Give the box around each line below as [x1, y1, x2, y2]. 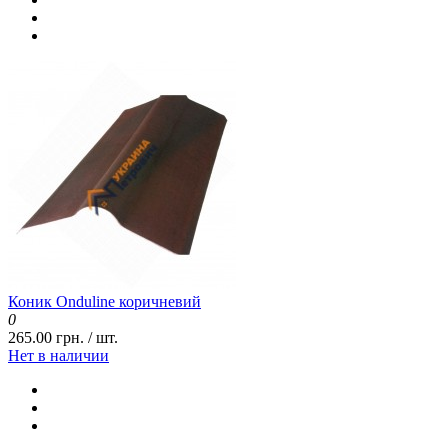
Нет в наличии [8, 347, 109, 365]
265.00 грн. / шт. [8, 329, 118, 347]
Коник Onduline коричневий [8, 293, 201, 311]
